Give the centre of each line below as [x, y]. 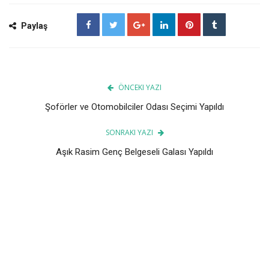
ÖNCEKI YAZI [140, 88]
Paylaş [33, 26]
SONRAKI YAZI [129, 133]
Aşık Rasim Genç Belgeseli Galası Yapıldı [134, 152]
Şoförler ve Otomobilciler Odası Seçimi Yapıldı [134, 107]
